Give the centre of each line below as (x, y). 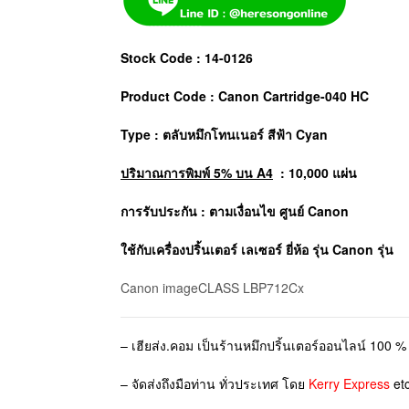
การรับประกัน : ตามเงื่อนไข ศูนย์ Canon (235, 210)
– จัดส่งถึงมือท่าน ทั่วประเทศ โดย (215, 383)
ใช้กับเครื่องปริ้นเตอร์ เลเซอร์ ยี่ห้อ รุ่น (226, 249)
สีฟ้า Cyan (298, 134)
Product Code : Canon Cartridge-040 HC (245, 95)
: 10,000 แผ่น (317, 172)
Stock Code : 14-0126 (187, 57)
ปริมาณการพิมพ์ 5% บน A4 (197, 172)
